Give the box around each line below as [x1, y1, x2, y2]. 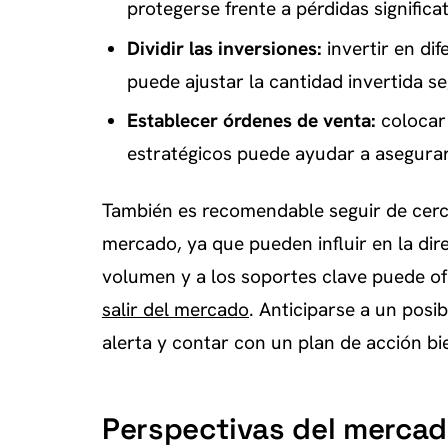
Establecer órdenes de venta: [126, 108, 376, 134]
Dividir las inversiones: [126, 35, 322, 61]
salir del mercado [102, 297, 249, 323]
